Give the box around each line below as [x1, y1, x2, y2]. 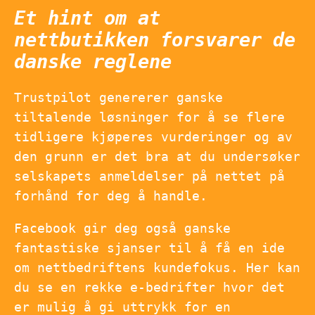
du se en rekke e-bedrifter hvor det [14, 280, 285, 295]
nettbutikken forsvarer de [14, 29, 295, 51]
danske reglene [14, 51, 172, 73]
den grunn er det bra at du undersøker [14, 149, 300, 165]
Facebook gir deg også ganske [14, 221, 231, 236]
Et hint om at [14, 7, 160, 30]
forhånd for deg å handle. [14, 188, 207, 204]
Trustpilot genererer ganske [14, 90, 223, 105]
